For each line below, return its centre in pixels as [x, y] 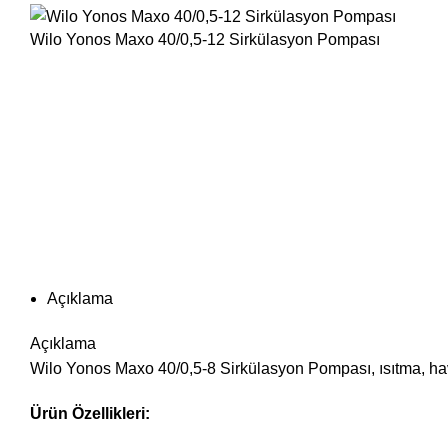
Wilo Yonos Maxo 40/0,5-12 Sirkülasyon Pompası [205, 39]
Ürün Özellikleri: [90, 413]
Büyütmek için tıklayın [107, 88]
